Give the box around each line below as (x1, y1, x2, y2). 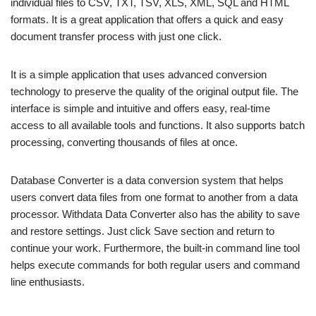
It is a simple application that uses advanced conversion (11, 68, 267, 80)
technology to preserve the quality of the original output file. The (11, 85, 298, 97)
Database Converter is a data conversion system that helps (11, 174, 284, 186)
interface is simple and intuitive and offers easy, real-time (11, 102, 270, 114)
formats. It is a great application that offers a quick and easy (11, 13, 284, 25)
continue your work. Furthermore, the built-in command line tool (11, 242, 300, 254)
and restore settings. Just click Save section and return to (11, 225, 274, 237)
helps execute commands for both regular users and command (11, 259, 300, 271)
